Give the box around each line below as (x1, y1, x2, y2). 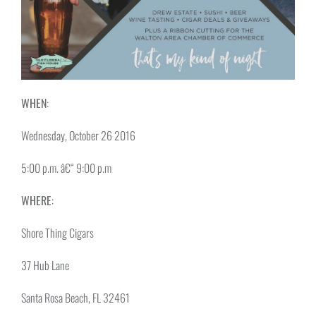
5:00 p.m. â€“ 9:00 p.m (21, 159, 111, 176)
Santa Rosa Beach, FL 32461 (21, 288, 130, 306)
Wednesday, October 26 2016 (21, 126, 135, 144)
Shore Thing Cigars (21, 224, 94, 241)
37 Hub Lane (21, 256, 69, 274)
